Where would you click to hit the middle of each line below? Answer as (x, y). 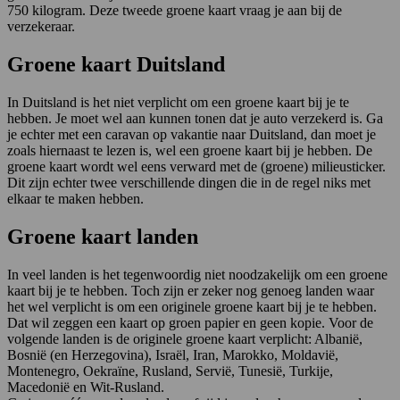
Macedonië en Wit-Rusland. (86, 387)
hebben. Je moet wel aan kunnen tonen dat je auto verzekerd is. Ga (195, 119)
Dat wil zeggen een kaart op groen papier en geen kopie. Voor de (190, 323)
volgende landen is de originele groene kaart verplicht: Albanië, (185, 339)
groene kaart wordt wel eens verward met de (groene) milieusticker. (196, 167)
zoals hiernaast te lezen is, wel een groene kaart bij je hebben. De (190, 151)
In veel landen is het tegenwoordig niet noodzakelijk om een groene (197, 275)
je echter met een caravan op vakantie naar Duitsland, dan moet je (192, 135)
